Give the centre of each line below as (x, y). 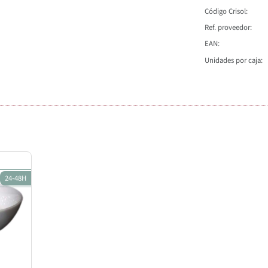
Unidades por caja (233, 60)
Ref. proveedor (228, 28)
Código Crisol (226, 11)
